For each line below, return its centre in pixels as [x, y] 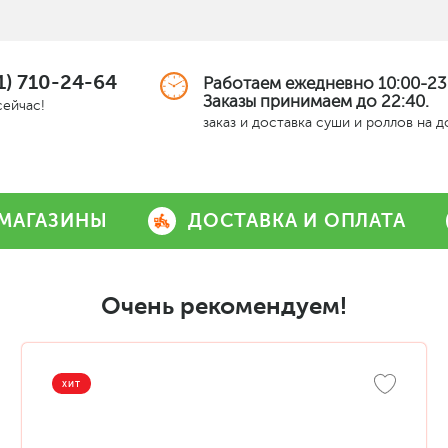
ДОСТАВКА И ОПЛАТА [297, 220]
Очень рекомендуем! [224, 305]
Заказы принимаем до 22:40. [316, 101]
